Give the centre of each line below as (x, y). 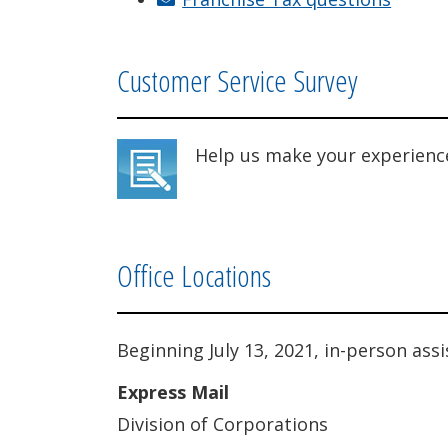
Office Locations (194, 275)
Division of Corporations (222, 424)
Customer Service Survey (237, 80)
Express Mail (173, 392)
